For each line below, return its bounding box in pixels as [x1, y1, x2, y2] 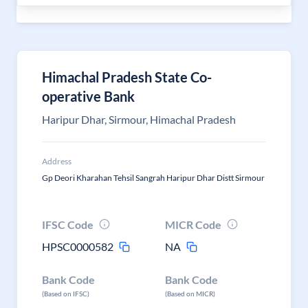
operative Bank [42, 88, 135, 104]
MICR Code [165, 218, 222, 231]
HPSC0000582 [42, 240, 113, 253]
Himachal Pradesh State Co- [42, 69, 212, 85]
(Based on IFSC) [42, 289, 89, 298]
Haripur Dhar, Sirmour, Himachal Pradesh [42, 113, 236, 126]
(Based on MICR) [165, 289, 216, 298]
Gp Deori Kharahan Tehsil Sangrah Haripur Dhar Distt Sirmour [42, 173, 265, 183]
